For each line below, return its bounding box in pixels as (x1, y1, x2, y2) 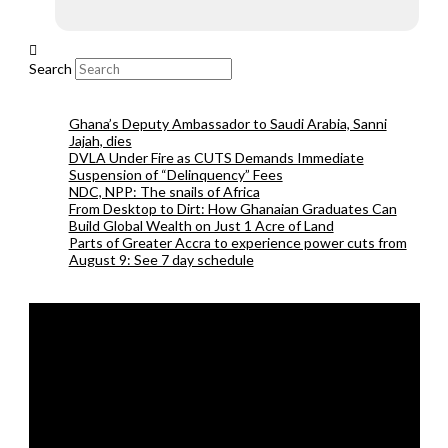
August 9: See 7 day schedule (68, 250, 254, 268)
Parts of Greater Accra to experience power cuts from (68, 233, 407, 251)
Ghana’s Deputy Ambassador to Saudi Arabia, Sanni (68, 114, 387, 132)
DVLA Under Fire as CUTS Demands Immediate (68, 148, 364, 166)
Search (28, 59, 72, 77)
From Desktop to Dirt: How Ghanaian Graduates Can (68, 199, 397, 217)
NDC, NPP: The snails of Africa (68, 182, 260, 200)
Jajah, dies (68, 131, 132, 149)
